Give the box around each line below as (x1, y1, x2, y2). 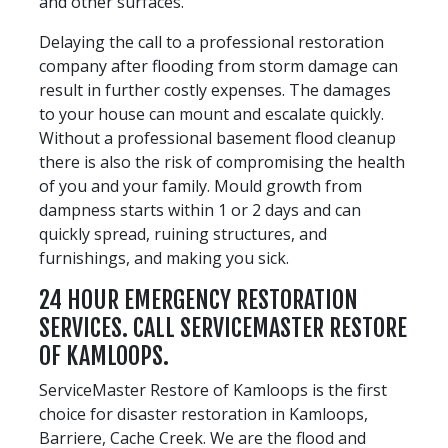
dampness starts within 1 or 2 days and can (39, 198, 361, 221)
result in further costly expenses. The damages (39, 78, 391, 101)
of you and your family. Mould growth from (39, 174, 362, 197)
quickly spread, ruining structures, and (39, 222, 327, 245)
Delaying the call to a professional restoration (39, 30, 384, 53)
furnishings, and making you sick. (39, 246, 289, 269)
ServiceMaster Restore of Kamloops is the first (39, 378, 387, 401)
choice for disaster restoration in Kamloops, (39, 402, 368, 425)
